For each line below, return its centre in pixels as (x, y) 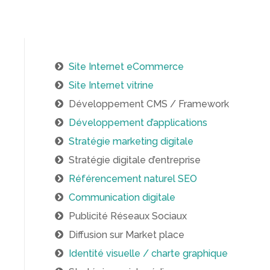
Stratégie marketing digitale (131, 141)
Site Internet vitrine (111, 85)
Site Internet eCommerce (126, 67)
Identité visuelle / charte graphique (148, 253)
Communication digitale (122, 197)
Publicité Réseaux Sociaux (128, 216)
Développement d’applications (138, 123)
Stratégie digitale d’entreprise (135, 160)
